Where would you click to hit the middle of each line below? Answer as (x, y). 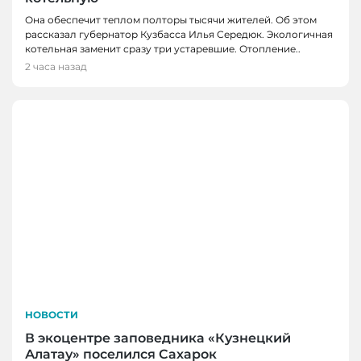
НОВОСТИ (52, 314)
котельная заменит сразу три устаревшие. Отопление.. (163, 48)
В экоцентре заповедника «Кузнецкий (158, 338)
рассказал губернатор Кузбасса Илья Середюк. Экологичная (179, 34)
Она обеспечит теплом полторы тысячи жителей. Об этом (171, 19)
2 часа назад (56, 66)
